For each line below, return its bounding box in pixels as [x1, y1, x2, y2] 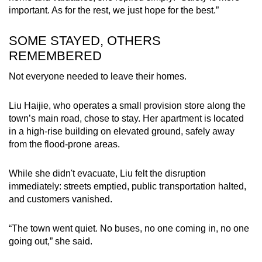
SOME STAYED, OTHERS [9, 33, 161, 49]
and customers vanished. [9, 194, 112, 205]
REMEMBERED [9, 49, 102, 64]
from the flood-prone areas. [9, 139, 120, 150]
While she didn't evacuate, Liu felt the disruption [9, 168, 206, 179]
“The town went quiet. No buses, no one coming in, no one [9, 223, 249, 234]
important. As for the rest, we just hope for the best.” [9, 5, 219, 16]
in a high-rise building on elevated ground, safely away [9, 126, 235, 137]
